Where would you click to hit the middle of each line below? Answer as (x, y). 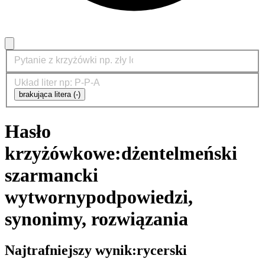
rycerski (162, 251)
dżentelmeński (179, 153)
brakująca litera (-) (50, 95)
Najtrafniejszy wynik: (71, 251)
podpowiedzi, (139, 197)
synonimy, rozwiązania (96, 219)
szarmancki (51, 175)
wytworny (45, 197)
